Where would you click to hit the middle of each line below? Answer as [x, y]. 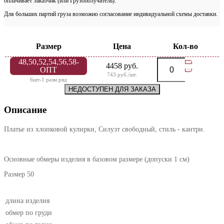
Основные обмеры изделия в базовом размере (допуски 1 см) [97, 159]
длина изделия [27, 201]
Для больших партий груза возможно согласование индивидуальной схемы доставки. [111, 14]
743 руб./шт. [122, 75]
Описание [25, 110]
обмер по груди [29, 213]
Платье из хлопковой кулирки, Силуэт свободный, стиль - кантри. [105, 129]
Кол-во [185, 46]
